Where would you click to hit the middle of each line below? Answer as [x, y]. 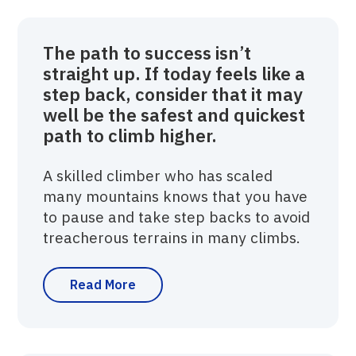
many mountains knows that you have [176, 195]
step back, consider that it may [173, 94]
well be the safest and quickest [174, 114]
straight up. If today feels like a [174, 73]
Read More [103, 284]
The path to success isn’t [147, 52]
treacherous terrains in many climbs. [172, 237]
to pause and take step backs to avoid [177, 216]
